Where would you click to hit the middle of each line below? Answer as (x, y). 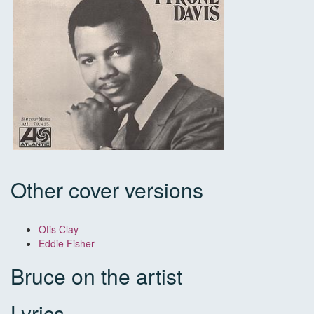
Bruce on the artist (96, 276)
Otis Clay (59, 230)
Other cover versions (107, 190)
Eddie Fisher (67, 244)
